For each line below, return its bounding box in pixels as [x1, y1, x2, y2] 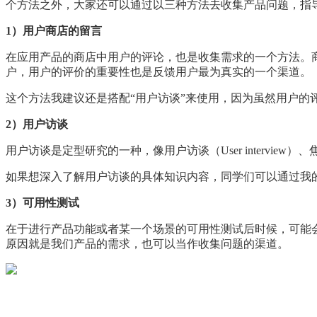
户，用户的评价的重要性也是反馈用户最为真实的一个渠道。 [6, 65, 311, 78]
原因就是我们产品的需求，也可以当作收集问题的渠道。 [6, 237, 289, 250]
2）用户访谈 [6, 117, 68, 130]
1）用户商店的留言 [6, 24, 102, 37]
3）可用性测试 [6, 196, 79, 209]
